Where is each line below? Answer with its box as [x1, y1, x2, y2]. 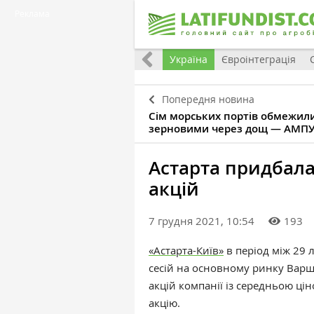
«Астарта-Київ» [149, 243, 224, 257]
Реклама [15, 8, 50, 19]
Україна [170, 53, 207, 66]
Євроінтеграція [221, 53, 296, 66]
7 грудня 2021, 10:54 [149, 214, 254, 228]
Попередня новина [162, 93, 254, 106]
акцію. [149, 296, 180, 310]
